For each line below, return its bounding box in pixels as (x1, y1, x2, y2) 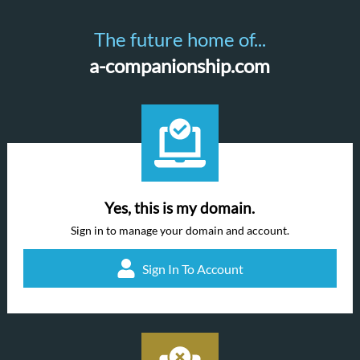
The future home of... (93, 27, 266, 51)
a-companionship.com (89, 54, 271, 77)
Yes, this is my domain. (104, 199, 256, 217)
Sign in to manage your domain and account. (70, 223, 289, 237)
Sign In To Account (141, 260, 243, 276)
